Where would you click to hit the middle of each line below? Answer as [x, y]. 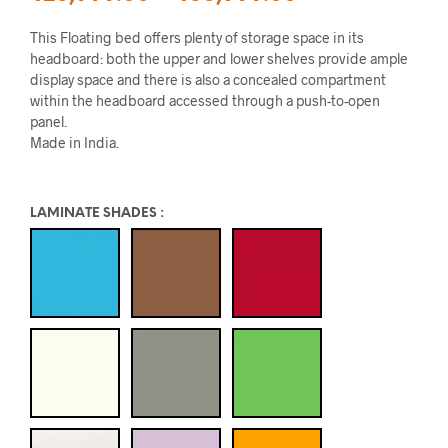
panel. [48, 121]
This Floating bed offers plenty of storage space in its [197, 37]
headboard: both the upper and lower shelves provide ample [219, 58]
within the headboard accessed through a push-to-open [205, 100]
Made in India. [74, 142]
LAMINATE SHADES [93, 213]
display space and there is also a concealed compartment [208, 79]
